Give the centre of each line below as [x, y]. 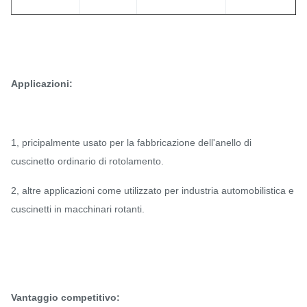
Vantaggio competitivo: [65, 297]
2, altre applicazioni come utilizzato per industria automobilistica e [152, 191]
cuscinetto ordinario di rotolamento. [87, 161]
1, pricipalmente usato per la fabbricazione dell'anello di [131, 143]
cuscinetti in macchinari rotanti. [78, 209]
